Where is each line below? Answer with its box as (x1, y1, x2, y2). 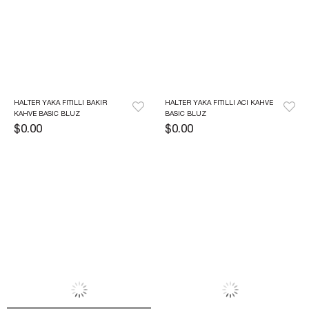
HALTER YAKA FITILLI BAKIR (14, 99, 107, 107)
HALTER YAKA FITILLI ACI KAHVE (165, 99, 273, 107)
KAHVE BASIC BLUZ (14, 110, 80, 118)
